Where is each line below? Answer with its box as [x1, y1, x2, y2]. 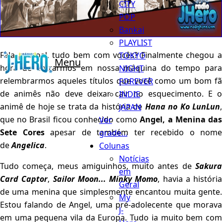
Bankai [119, 24, 144, 35]
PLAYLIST [119, 37, 152, 48]
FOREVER [119, 75, 153, 87]
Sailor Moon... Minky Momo [53, 173, 158, 185]
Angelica [11, 140, 45, 151]
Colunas [99, 140, 129, 151]
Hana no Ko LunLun [145, 101, 221, 112]
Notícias [119, 153, 149, 164]
